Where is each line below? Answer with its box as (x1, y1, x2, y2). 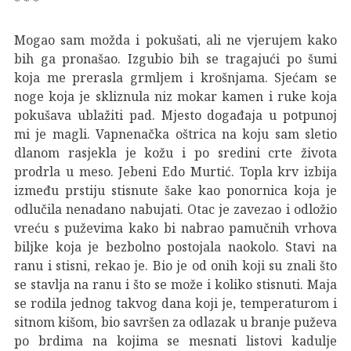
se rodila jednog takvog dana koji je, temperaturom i (14, 294, 337, 312)
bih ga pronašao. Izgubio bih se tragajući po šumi (14, 49, 337, 67)
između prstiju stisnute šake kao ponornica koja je (14, 181, 337, 199)
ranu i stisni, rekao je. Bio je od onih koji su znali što (14, 256, 337, 274)
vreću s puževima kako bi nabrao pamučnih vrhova (14, 219, 337, 237)
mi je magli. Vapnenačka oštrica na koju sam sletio (14, 125, 337, 143)
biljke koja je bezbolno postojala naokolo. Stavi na (14, 237, 337, 255)
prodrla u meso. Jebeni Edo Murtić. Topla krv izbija (14, 162, 337, 180)
